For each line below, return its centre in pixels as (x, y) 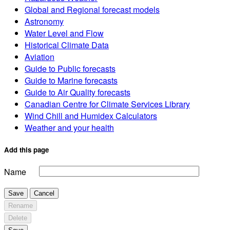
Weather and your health (69, 127)
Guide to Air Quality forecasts (78, 92)
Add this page (26, 150)
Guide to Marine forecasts (71, 80)
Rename (21, 206)
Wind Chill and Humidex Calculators (91, 116)
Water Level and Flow (64, 33)
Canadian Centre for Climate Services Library (107, 104)
